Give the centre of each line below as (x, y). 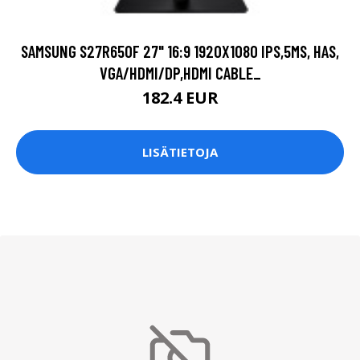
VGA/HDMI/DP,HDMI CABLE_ (180, 72)
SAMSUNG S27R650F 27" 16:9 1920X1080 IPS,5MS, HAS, (180, 51)
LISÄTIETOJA (180, 152)
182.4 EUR (180, 97)
